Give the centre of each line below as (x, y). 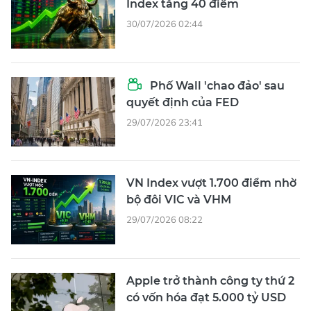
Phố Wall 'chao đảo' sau (216, 85)
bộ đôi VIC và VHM (179, 199)
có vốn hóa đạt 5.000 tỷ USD (206, 297)
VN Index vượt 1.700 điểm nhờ (211, 183)
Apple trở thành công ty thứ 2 (210, 280)
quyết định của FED (183, 102)
